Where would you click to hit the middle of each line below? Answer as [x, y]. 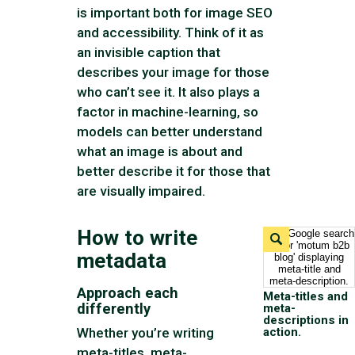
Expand [284, 236]
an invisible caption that [149, 52]
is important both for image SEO [175, 12]
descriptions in [306, 320]
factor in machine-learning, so [168, 111]
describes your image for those [174, 72]
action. [282, 332]
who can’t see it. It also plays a [169, 92]
